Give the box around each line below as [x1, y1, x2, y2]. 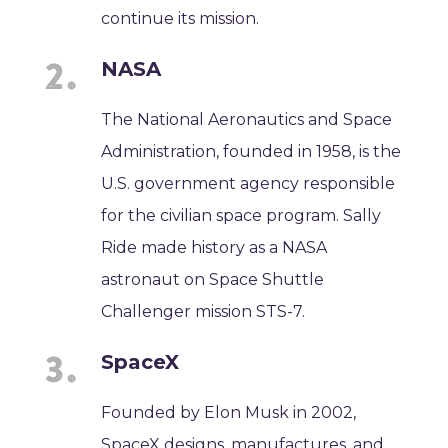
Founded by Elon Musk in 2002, [101, 402, 357, 422]
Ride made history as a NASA [101, 237, 328, 257]
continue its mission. [101, 8, 260, 28]
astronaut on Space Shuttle [101, 269, 325, 289]
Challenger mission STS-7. [101, 301, 306, 321]
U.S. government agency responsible [101, 173, 396, 193]
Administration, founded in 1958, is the [101, 141, 402, 161]
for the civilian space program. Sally [101, 205, 382, 225]
